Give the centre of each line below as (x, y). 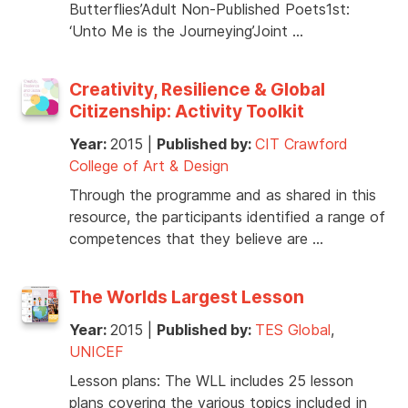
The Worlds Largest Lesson (187, 297)
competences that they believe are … (196, 239)
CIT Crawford (301, 144)
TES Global (293, 330)
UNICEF (97, 352)
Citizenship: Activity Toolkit (187, 112)
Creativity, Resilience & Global (197, 90)
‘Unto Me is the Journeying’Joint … (186, 31)
